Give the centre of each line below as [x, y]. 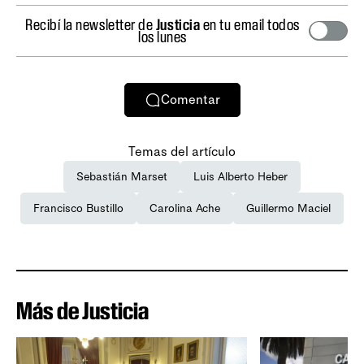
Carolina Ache [185, 208]
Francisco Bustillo [78, 208]
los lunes [162, 36]
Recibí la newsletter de [90, 24]
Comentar [190, 100]
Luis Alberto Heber [240, 176]
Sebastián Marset [122, 176]
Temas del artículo [182, 151]
